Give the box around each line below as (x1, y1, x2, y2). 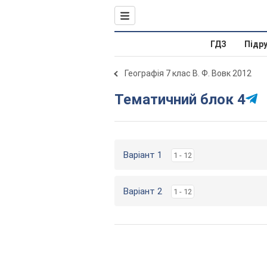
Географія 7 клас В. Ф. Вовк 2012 (125, 69, 252, 78)
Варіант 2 (123, 186, 162, 197)
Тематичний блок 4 (123, 91, 246, 108)
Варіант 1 (123, 150, 162, 160)
